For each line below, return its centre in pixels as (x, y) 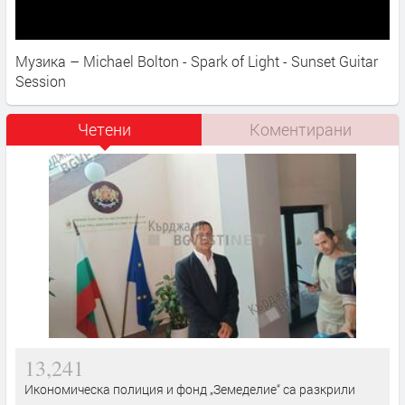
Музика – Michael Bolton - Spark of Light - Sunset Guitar (197, 61)
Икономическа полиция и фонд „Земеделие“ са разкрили (190, 389)
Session (41, 80)
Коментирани (301, 129)
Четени (104, 129)
